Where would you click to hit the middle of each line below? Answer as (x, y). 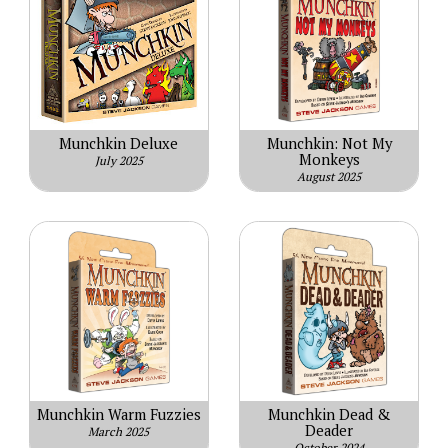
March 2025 (119, 432)
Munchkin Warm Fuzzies (118, 415)
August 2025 (329, 177)
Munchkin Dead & (329, 415)
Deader (329, 431)
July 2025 (118, 161)
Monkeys (329, 160)
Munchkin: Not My (329, 144)
